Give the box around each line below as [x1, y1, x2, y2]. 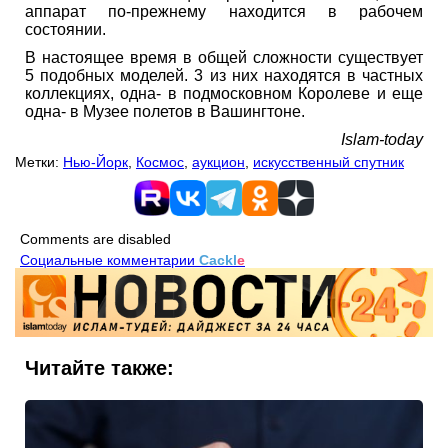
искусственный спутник [253, 153, 404, 170]
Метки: [15, 153, 59, 170]
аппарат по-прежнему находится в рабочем [25, 2, 423, 20]
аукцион [192, 153, 245, 170]
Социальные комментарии [20, 251, 199, 268]
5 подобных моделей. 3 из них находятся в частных [25, 66, 423, 84]
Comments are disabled [20, 230, 171, 247]
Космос [136, 153, 184, 170]
